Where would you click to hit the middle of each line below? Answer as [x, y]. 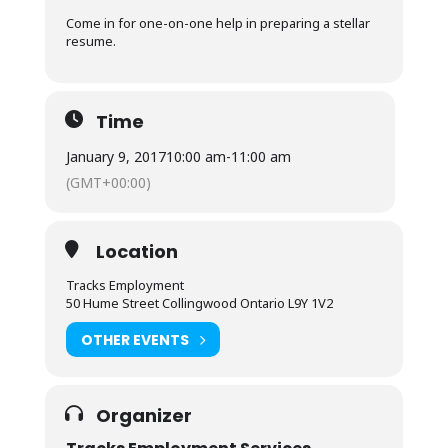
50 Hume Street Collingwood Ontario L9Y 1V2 [199, 303]
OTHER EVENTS [134, 339]
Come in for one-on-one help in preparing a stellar [217, 23]
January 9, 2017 [115, 156]
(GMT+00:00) [108, 182]
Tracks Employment [124, 285]
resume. [90, 41]
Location [136, 251]
